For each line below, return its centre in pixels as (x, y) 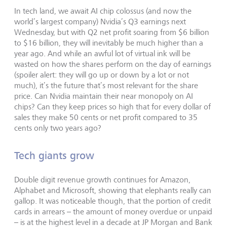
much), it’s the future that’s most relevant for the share (106, 85)
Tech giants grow (54, 156)
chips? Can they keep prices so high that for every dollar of (112, 107)
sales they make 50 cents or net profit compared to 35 (106, 117)
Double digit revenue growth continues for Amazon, (102, 180)
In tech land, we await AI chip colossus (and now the (103, 11)
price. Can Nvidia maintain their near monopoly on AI (104, 96)
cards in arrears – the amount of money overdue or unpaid (113, 212)
